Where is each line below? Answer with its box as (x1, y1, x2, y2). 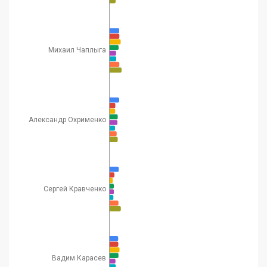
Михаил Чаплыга (48, 46, 106, 55)
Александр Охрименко (28, 115, 106, 124)
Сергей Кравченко (43, 184, 106, 193)
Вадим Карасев (51, 254, 106, 263)
